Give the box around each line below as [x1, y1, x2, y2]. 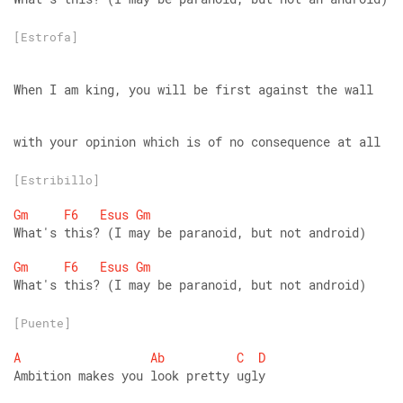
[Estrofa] [13, 29, 78, 45]
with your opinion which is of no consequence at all [13, 133, 381, 150]
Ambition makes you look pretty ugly [13, 367, 265, 384]
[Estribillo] [13, 172, 100, 188]
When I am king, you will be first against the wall [13, 81, 373, 98]
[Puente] [13, 315, 71, 331]
